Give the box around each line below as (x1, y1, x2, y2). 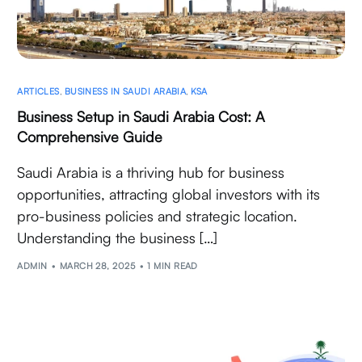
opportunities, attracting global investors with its (17, 184, 321, 203)
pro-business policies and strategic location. (17, 206, 298, 225)
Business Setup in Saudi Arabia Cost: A (17, 107, 266, 125)
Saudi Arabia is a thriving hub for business (17, 162, 285, 181)
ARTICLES (17, 85, 60, 97)
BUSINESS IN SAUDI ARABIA (64, 85, 187, 97)
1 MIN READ (147, 260, 198, 272)
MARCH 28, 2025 (59, 260, 136, 272)
